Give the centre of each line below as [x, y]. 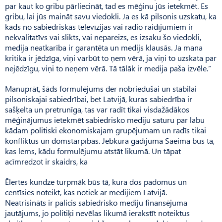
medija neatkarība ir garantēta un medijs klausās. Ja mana [104, 47]
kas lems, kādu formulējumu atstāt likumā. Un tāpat [93, 151]
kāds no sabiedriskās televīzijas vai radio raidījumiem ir [99, 26]
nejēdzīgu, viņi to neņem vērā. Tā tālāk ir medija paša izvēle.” [108, 68]
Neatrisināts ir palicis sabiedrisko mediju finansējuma [96, 202]
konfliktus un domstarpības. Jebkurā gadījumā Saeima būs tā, [110, 140]
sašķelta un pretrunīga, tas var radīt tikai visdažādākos [97, 109]
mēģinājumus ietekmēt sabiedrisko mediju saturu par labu [105, 119]
